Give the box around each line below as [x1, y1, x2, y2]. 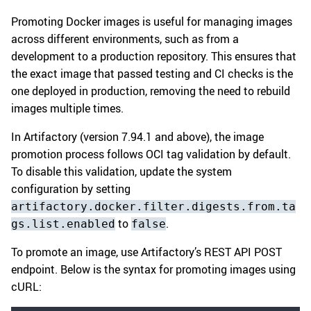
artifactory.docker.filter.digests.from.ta [11, 200, 296, 214]
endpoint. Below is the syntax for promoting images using [11, 262, 296, 278]
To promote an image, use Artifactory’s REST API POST [11, 244, 282, 260]
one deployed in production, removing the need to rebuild [11, 83, 290, 99]
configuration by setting [11, 181, 131, 197]
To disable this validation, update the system [11, 164, 232, 180]
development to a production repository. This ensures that [11, 49, 296, 65]
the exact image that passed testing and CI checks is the [11, 66, 293, 82]
